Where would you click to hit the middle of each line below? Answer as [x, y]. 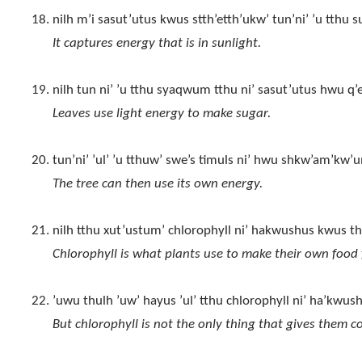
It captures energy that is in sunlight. [156, 44]
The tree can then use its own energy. [157, 184]
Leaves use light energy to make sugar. [161, 114]
